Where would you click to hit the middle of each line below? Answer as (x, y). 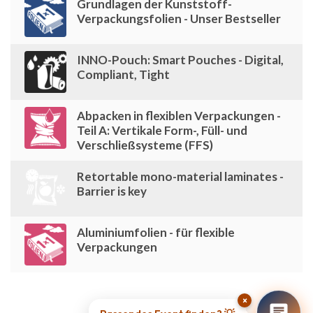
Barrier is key (112, 191)
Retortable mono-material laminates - (180, 176)
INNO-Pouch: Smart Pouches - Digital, (180, 59)
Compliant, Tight (123, 74)
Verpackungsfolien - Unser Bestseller (179, 18)
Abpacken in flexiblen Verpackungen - (179, 115)
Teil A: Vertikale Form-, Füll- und (162, 130)
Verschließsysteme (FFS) (145, 145)
